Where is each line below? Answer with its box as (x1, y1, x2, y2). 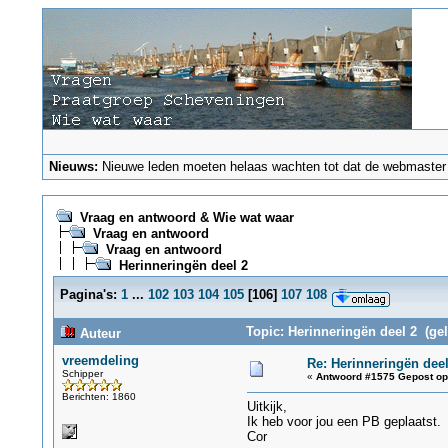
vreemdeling (61, 353, 139, 368)
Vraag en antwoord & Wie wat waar (79, 210, 294, 225)
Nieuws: (49, 159, 99, 174)
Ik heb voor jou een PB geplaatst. (246, 414, 441, 429)
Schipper (61, 368, 103, 379)
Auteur (75, 326, 121, 341)
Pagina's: (59, 287, 117, 302)
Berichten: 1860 (61, 391, 136, 402)
